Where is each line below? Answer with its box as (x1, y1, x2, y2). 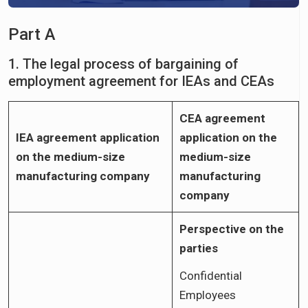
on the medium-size (16, 149, 125, 164)
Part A (8, 24, 56, 44)
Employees (179, 287, 236, 302)
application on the (179, 130, 277, 144)
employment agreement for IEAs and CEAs (8, 72, 278, 89)
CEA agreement (179, 111, 265, 125)
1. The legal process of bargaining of (8, 55, 239, 72)
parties (179, 241, 218, 255)
